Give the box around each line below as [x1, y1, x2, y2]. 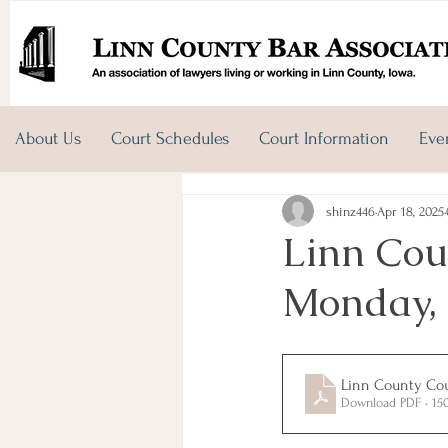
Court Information [259, 129, 389, 148]
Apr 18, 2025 [377, 203, 444, 219]
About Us [15, 129, 81, 148]
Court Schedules [111, 129, 229, 148]
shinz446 [326, 203, 375, 219]
